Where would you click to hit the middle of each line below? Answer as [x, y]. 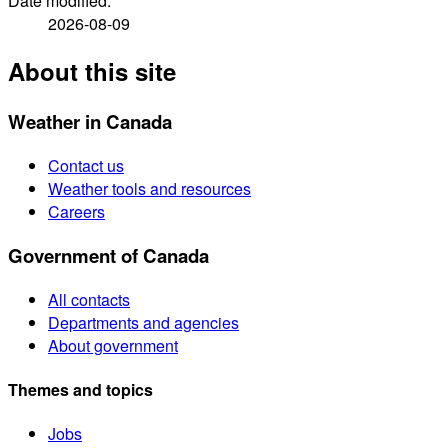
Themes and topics [80, 389]
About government [113, 345]
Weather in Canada [90, 122]
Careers [76, 212]
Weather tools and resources [149, 189]
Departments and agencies [143, 322]
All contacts [89, 299]
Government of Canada [108, 255]
